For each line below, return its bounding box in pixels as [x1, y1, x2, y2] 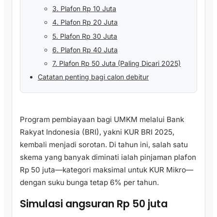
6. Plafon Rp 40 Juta [52, 45, 118, 54]
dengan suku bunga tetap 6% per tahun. [20, 177, 159, 187]
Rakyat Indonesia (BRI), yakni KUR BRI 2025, [20, 127, 174, 137]
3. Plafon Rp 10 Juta [52, 4, 116, 13]
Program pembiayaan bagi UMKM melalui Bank [20, 114, 184, 124]
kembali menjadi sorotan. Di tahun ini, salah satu [20, 139, 188, 149]
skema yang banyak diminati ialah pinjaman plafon [20, 152, 196, 162]
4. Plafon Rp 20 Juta [52, 18, 118, 27]
